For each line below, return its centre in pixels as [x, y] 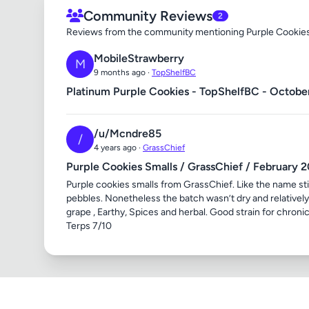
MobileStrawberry [139, 58]
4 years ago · [118, 148]
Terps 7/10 [89, 226]
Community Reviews [148, 16]
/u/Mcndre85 [128, 133]
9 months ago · [123, 72]
